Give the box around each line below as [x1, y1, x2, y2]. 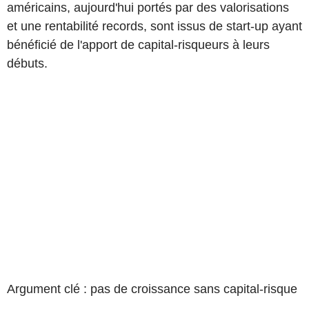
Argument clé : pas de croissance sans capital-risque [7, 282, 297, 296]
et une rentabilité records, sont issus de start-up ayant [7, 19, 302, 33]
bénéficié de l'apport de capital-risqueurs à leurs [7, 38, 270, 52]
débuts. [7, 57, 48, 70]
